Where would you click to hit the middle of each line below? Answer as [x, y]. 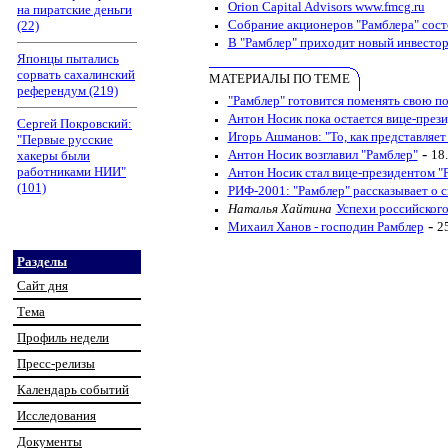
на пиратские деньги [74, 9]
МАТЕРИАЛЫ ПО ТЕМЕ [279, 78]
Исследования [56, 415]
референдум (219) [67, 90]
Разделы [42, 261]
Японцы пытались [68, 58]
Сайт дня [42, 285]
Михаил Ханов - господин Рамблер [325, 226]
